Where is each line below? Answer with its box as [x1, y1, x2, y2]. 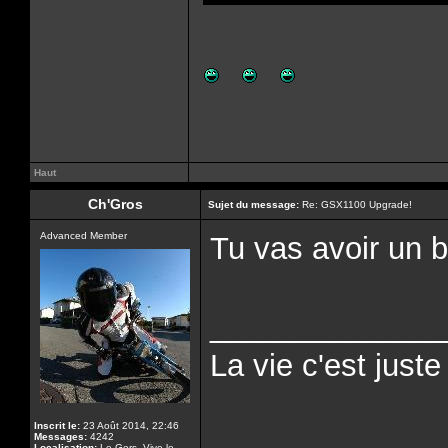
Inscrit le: [34, 420, 80, 431]
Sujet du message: [208, 199, 299, 210]
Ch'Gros [87, 196, 143, 212]
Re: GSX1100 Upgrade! [299, 199, 412, 210]
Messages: [34, 431, 87, 442]
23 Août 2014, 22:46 [80, 420, 179, 431]
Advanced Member [40, 230, 127, 241]
